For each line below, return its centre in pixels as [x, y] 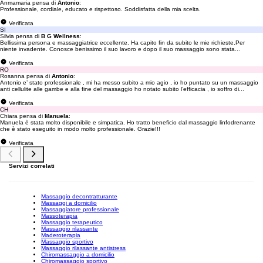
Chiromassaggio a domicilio [78, 254]
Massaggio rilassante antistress [83, 248]
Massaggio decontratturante [79, 196]
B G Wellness [60, 36]
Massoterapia [59, 216]
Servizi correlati [32, 166]
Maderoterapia [61, 235]
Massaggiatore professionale [80, 209]
